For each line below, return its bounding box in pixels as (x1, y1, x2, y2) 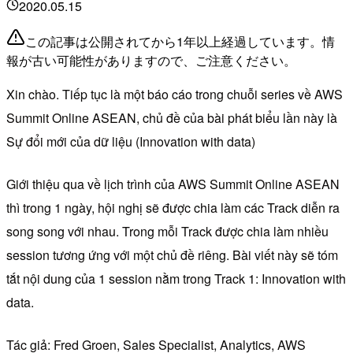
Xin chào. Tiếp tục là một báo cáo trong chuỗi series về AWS (6, 84, 343, 103)
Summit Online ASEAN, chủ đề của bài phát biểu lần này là (6, 108, 337, 127)
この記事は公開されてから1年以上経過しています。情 (25, 32, 335, 50)
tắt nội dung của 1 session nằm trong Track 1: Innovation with (6, 269, 346, 288)
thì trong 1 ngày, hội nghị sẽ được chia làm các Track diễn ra (6, 198, 340, 217)
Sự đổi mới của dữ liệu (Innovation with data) (6, 132, 255, 150)
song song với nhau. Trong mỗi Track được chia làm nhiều (6, 221, 329, 240)
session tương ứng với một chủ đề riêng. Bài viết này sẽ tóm (6, 245, 338, 264)
